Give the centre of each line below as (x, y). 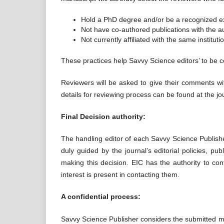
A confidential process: (101, 197)
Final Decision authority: (103, 117)
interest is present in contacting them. (120, 175)
